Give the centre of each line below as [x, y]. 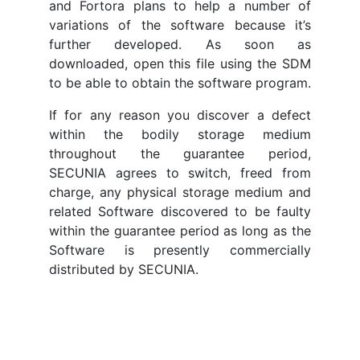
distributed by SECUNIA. [124, 270]
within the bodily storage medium [180, 135]
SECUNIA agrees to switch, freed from [180, 173]
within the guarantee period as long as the [180, 231]
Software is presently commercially [180, 250]
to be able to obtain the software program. [180, 83]
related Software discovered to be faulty [180, 212]
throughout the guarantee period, [180, 154]
